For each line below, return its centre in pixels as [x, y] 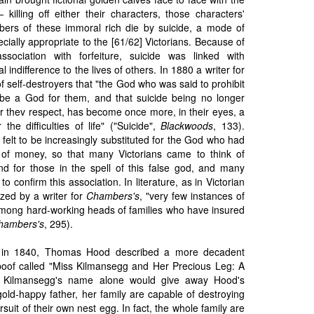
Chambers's [113, 196]
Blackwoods [187, 125]
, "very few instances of [192, 196]
